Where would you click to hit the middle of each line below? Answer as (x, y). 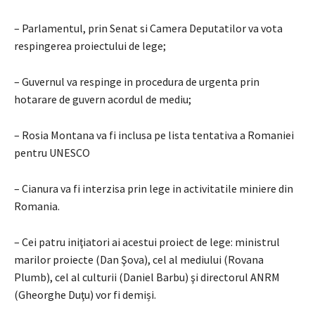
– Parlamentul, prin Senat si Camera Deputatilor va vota (148, 28)
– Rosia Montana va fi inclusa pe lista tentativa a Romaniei (154, 135)
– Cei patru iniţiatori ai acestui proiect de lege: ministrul (147, 242)
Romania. (37, 206)
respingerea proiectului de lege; (90, 45)
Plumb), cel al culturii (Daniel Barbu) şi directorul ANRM (147, 277)
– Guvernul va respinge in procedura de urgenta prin (137, 81)
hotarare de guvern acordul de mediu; (103, 99)
